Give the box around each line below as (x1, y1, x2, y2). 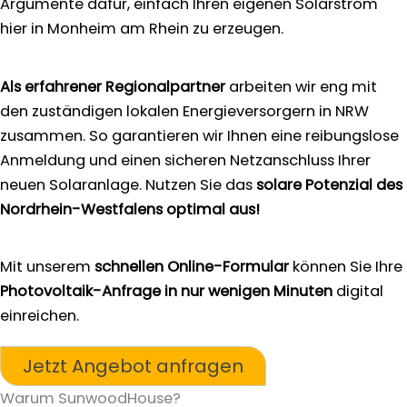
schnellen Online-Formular (91, 255, 289, 277)
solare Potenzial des (256, 174, 402, 195)
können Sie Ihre (289, 255, 402, 277)
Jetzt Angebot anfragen (23, 352, 243, 379)
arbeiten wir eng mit (225, 75, 377, 97)
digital (333, 280, 383, 302)
